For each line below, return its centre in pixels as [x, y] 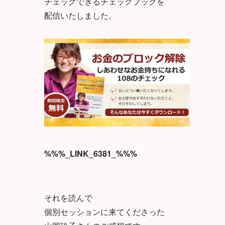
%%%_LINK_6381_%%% [91, 153]
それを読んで [68, 197]
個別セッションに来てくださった [104, 211]
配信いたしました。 [80, 15]
